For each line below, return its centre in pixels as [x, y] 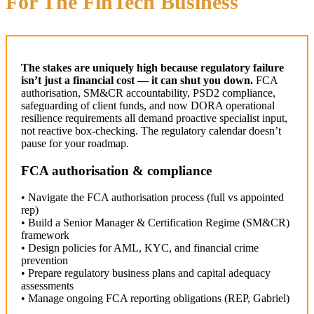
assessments [47, 286]
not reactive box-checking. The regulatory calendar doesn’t [151, 131]
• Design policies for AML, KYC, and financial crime [140, 248]
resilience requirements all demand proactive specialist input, [154, 118]
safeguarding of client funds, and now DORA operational [148, 106]
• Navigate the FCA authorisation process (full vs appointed [152, 198]
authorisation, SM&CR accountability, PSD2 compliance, [148, 93]
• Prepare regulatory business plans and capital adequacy [146, 273]
